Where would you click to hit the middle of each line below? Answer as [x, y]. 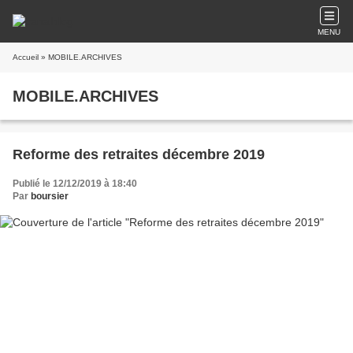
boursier [50, 196]
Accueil [26, 57]
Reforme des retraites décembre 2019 [139, 154]
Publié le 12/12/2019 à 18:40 [75, 184]
